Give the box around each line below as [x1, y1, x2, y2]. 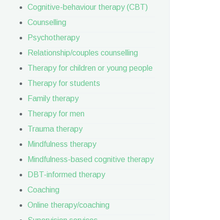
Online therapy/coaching [27, 201, 110, 209]
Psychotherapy [27, 33, 80, 42]
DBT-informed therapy [27, 170, 105, 179]
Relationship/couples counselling [27, 49, 138, 57]
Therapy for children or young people [27, 64, 153, 72]
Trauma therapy [27, 125, 82, 133]
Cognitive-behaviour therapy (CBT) [27, 3, 148, 11]
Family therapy [27, 94, 79, 103]
